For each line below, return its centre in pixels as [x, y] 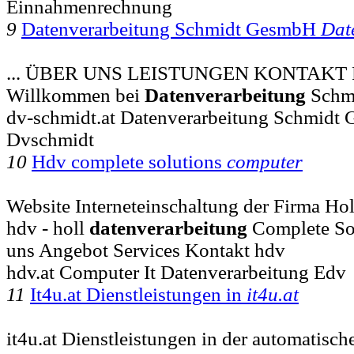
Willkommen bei [75, 95]
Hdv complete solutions [129, 161]
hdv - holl [48, 228]
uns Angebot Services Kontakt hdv [146, 250]
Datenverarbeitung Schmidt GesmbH [171, 28]
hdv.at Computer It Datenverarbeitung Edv [176, 272]
